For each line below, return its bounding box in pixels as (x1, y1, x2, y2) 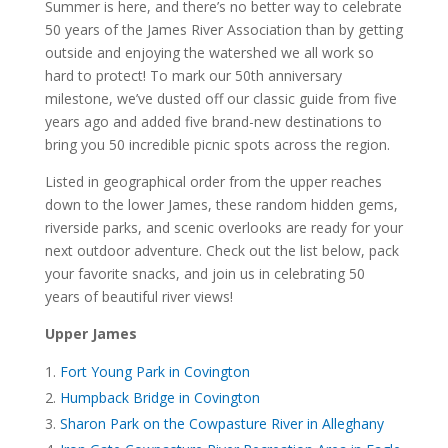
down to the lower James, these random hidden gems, (44, 194, 398, 214)
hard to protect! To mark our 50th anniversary (44, 65, 342, 85)
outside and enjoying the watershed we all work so (44, 42, 374, 62)
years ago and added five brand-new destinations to (44, 111, 382, 131)
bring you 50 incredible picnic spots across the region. (44, 134, 390, 154)
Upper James (44, 323, 137, 343)
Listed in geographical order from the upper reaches (44, 171, 382, 191)
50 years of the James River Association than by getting (44, 19, 403, 39)
